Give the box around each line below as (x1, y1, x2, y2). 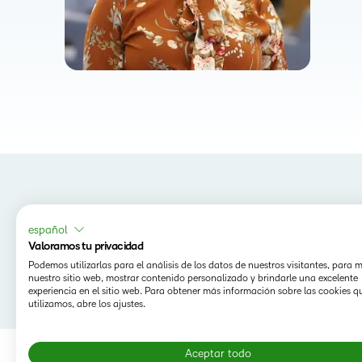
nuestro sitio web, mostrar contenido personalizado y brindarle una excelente (28, 273, 358, 284)
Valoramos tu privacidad (28, 240, 144, 252)
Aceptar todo (185, 347, 251, 360)
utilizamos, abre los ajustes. (28, 299, 145, 309)
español (28, 223, 67, 236)
